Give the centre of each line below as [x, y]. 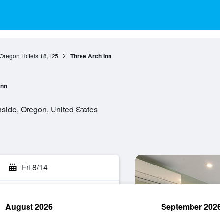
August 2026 [29, 206]
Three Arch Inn [91, 56]
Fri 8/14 [35, 167]
